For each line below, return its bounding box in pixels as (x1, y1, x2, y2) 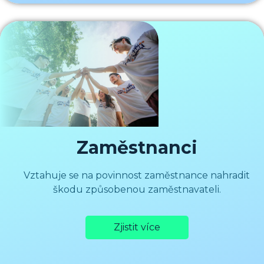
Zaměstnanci (76, 136, 197, 159)
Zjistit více (113, 221, 160, 233)
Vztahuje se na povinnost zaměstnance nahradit (24, 169, 250, 181)
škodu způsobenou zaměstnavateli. (52, 183, 221, 195)
